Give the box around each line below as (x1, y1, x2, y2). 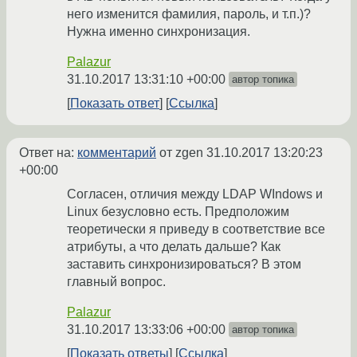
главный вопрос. (67, 275, 166, 289)
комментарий (77, 146, 156, 160)
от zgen (156, 146, 206, 160)
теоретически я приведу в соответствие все (67, 222, 325, 237)
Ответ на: (19, 146, 77, 160)
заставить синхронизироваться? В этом (67, 257, 301, 272)
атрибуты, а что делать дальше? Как (67, 240, 280, 254)
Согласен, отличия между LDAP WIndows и (67, 187, 323, 202)
